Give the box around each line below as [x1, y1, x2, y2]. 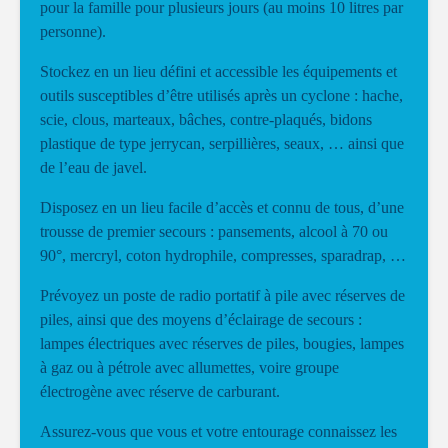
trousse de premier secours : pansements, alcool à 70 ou [40, 223, 388, 240]
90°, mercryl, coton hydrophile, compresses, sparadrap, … [40, 247, 406, 264]
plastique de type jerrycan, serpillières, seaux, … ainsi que [40, 135, 404, 152]
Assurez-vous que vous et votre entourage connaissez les [40, 423, 397, 440]
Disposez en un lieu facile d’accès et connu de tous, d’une [40, 199, 404, 216]
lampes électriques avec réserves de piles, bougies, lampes [40, 335, 404, 352]
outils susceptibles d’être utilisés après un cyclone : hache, [40, 87, 403, 104]
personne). [40, 23, 106, 40]
